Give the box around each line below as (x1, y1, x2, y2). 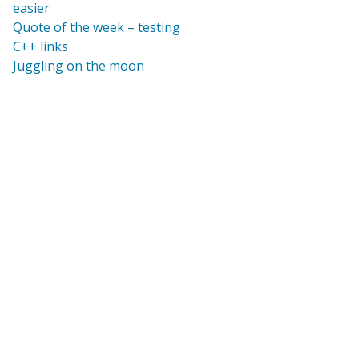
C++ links (13, 37, 68, 55)
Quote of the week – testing (13, 18, 180, 36)
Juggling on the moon (13, 56, 144, 75)
